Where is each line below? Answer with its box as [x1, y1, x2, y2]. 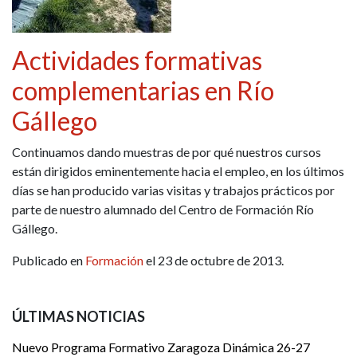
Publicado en [12, 253, 85, 269]
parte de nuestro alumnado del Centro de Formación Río [12, 202, 314, 218]
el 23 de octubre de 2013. [143, 253, 284, 269]
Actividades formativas [12, 45, 262, 76]
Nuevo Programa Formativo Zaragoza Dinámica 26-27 [12, 339, 310, 355]
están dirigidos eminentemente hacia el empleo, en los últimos [12, 163, 344, 179]
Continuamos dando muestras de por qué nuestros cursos [12, 144, 321, 160]
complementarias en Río [12, 75, 274, 107]
